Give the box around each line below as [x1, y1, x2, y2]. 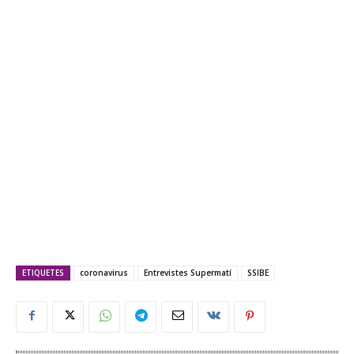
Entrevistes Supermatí [144, 266, 232, 278]
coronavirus [80, 266, 128, 278]
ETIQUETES [22, 266, 64, 278]
